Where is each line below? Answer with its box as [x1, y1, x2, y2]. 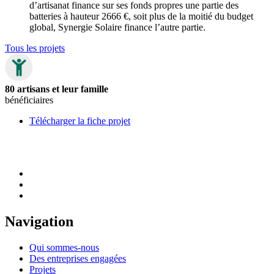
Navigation [5, 213, 73, 229]
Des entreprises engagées [29, 253, 126, 264]
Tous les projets [5, 42, 65, 53]
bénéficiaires [5, 94, 53, 105]
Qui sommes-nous [29, 242, 99, 253]
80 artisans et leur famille [5, 83, 108, 94]
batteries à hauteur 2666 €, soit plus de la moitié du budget [29, 10, 253, 21]
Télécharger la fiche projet [29, 115, 130, 126]
